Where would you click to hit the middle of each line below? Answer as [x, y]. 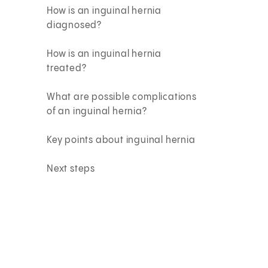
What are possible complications [122, 97]
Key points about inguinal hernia [121, 140]
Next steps [71, 169]
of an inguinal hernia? [97, 111]
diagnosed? [74, 25]
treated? [67, 68]
